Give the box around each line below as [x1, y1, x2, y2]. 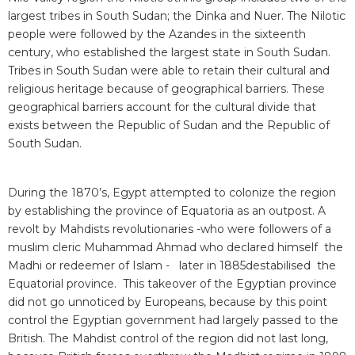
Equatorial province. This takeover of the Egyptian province [8, 277, 337, 292]
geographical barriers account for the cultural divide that [8, 100, 316, 115]
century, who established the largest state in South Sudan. [8, 45, 330, 60]
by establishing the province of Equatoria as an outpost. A [8, 204, 326, 219]
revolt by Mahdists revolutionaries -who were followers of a [8, 222, 331, 237]
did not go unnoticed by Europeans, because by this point [8, 295, 327, 310]
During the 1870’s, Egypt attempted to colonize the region [8, 185, 336, 200]
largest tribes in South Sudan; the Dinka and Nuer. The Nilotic [8, 9, 345, 24]
